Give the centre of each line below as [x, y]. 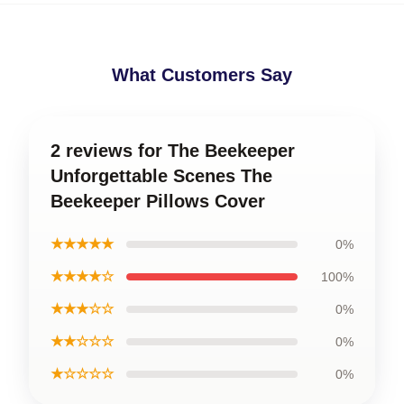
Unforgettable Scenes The [161, 176]
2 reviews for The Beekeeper [173, 151]
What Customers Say [202, 75]
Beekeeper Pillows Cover [158, 201]
